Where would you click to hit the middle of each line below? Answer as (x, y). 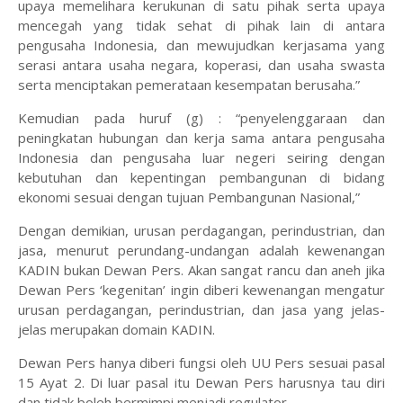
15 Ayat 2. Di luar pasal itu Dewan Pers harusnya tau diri (201, 383)
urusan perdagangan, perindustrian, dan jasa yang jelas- (201, 310)
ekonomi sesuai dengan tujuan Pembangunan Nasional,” (189, 197)
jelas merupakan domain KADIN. (118, 330)
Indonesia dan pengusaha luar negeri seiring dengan (201, 158)
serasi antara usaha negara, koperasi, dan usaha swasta (201, 65)
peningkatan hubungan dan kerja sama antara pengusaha (201, 138)
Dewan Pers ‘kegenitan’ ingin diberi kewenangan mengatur (201, 290)
